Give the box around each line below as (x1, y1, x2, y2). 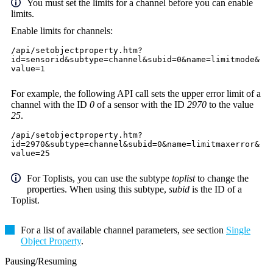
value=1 (11, 64, 45, 74)
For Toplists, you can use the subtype (27, 173, 172, 184)
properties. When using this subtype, (27, 184, 169, 195)
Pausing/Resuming (5, 256, 77, 267)
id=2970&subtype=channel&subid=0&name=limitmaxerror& (11, 140, 260, 149)
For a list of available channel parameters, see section (21, 225, 226, 236)
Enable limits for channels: (11, 26, 113, 37)
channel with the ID (11, 99, 90, 110)
